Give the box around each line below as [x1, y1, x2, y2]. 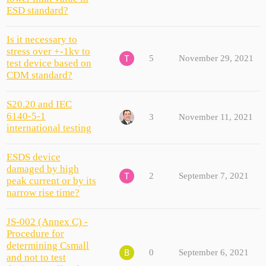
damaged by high [7, 163, 79, 175]
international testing [7, 122, 91, 134]
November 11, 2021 [179, 112, 253, 122]
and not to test [7, 251, 66, 263]
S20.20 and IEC [7, 98, 72, 110]
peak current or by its [7, 175, 96, 186]
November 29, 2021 [179, 53, 254, 63]
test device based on [7, 57, 91, 69]
